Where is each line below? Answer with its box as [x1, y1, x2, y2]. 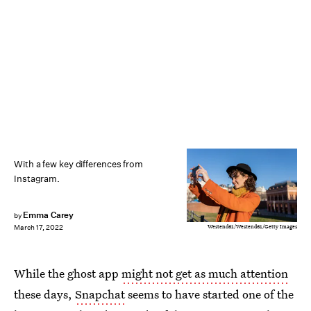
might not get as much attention [121, 265, 288, 281]
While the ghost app [14, 265, 121, 281]
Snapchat [75, 286, 125, 302]
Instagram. [14, 173, 60, 185]
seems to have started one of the [125, 286, 294, 302]
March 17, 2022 [14, 223, 63, 233]
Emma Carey [22, 209, 74, 221]
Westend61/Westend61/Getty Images [208, 222, 297, 231]
